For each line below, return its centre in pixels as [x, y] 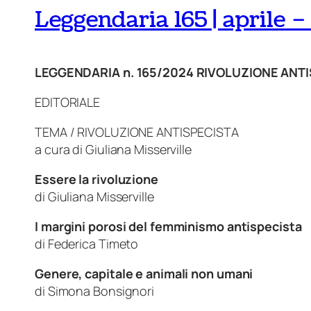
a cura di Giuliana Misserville [113, 149]
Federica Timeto [96, 243]
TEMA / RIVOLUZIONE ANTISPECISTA [137, 132]
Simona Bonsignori [101, 291]
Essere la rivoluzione [96, 179]
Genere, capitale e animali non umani [144, 273]
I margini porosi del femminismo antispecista [168, 226]
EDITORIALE [67, 102]
